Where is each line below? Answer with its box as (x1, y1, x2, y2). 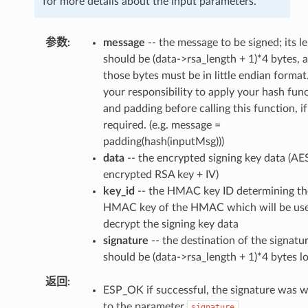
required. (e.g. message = (102, 119, 221, 131)
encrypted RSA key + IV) (102, 168, 219, 180)
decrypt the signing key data (102, 218, 239, 230)
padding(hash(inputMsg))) (102, 135, 224, 147)
